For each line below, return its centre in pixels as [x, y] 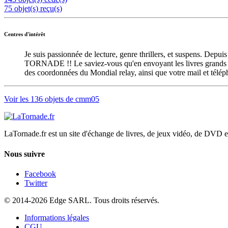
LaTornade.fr [25, 134]
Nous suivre [24, 154]
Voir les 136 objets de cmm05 [52, 99]
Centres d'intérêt [25, 34]
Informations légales [57, 217]
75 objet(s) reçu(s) [33, 9]
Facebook [40, 174]
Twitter [36, 183]
